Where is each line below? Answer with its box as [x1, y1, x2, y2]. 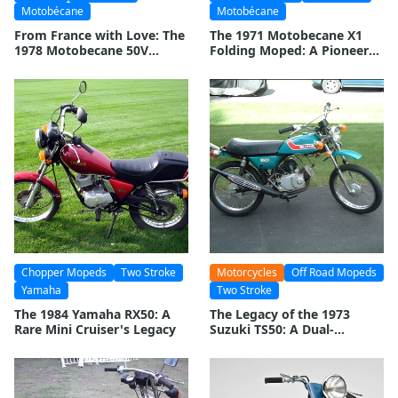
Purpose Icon [210, 336, 291, 354]
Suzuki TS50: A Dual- [210, 321, 334, 338]
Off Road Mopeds [291, 265, 377, 281]
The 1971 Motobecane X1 [210, 27, 362, 44]
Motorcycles [217, 265, 277, 281]
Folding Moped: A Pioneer [210, 42, 369, 60]
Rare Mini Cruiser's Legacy [14, 321, 176, 338]
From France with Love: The [14, 27, 185, 44]
